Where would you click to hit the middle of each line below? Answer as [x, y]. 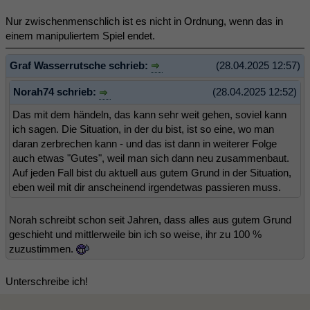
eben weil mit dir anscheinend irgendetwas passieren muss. [147, 187]
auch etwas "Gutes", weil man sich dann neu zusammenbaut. [151, 158]
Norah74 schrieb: [56, 92]
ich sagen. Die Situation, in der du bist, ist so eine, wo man [143, 129]
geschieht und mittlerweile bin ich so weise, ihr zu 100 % [135, 234]
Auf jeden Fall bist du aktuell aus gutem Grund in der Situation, [152, 172]
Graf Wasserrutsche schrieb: [80, 65]
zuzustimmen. [43, 248]
